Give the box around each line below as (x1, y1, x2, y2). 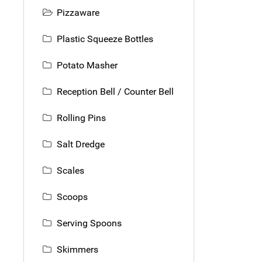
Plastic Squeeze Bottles (57, 33, 153, 44)
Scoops (57, 191, 88, 202)
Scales (57, 164, 84, 176)
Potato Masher (57, 59, 118, 71)
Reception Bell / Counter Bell (57, 85, 174, 97)
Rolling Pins (57, 112, 106, 123)
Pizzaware (57, 6, 99, 18)
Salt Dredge (57, 138, 105, 150)
